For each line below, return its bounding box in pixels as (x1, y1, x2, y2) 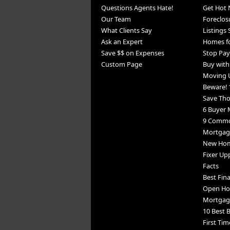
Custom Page (101, 60, 142, 69)
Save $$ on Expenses (101, 48, 164, 58)
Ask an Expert (101, 37, 143, 47)
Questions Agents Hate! (101, 3, 173, 13)
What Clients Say (101, 26, 152, 35)
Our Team (101, 14, 131, 24)
